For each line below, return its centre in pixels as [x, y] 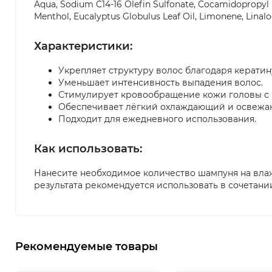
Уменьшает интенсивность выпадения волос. [161, 83]
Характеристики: [83, 46]
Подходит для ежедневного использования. [157, 119]
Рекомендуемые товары [87, 246]
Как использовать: [88, 149]
